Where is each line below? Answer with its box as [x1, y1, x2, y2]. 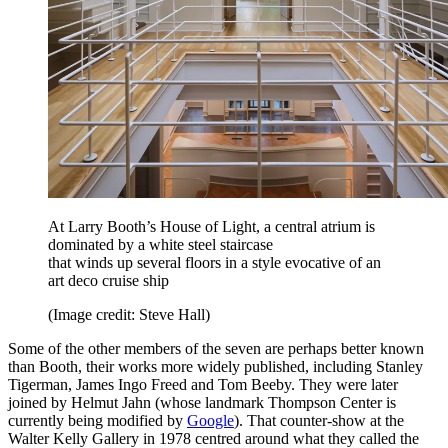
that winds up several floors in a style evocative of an [48, 254, 381, 272]
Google [187, 412, 234, 430]
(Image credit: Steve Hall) [48, 306, 210, 324]
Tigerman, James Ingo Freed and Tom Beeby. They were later [8, 376, 398, 394]
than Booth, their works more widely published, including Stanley [8, 358, 423, 376]
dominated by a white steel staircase [48, 236, 273, 254]
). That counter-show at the [234, 412, 404, 430]
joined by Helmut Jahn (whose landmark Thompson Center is [8, 394, 396, 412]
